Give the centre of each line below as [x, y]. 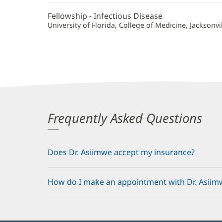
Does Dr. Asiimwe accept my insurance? [121, 152]
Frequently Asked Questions [125, 118]
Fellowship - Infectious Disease [105, 16]
